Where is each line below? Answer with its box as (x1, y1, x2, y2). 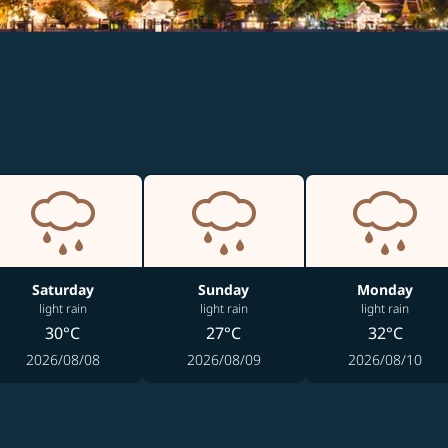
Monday (357, 280, 414, 299)
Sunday (198, 280, 250, 299)
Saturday (31, 280, 94, 299)
